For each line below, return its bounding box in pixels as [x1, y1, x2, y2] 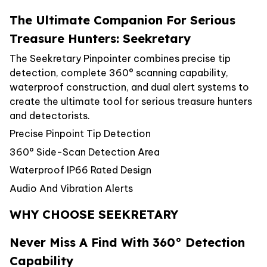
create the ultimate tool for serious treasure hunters [10, 95, 252, 108]
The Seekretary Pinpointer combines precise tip [10, 52, 231, 65]
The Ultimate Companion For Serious [10, 12, 235, 27]
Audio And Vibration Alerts [10, 182, 133, 194]
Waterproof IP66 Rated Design [10, 164, 151, 176]
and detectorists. [10, 110, 90, 122]
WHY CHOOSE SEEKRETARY [10, 206, 178, 222]
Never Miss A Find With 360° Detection [10, 234, 245, 250]
